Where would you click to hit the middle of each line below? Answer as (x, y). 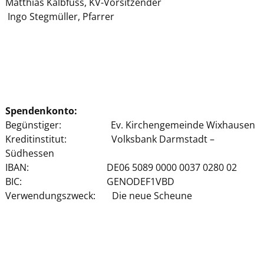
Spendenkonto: (41, 110)
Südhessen (29, 153)
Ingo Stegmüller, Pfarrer (60, 16)
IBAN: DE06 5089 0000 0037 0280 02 (121, 167)
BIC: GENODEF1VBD (90, 181)
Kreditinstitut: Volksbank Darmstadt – (110, 139)
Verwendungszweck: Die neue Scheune (98, 195)
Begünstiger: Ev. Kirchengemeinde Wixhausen (130, 125)
